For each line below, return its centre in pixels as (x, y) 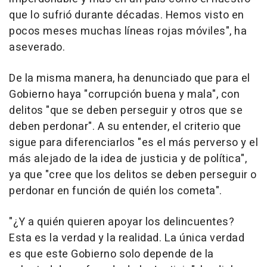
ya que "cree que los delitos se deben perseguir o (133, 175)
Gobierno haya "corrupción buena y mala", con (124, 94)
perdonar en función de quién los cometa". (116, 191)
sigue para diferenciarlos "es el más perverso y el (133, 142)
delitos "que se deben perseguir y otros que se (126, 110)
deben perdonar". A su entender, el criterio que (125, 126)
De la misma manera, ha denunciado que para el (130, 78)
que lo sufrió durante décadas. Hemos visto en (127, 15)
